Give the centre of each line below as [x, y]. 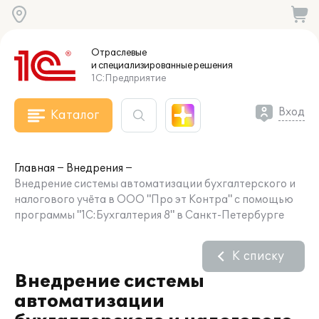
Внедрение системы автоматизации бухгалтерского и [155, 184]
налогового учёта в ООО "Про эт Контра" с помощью [154, 200]
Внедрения [95, 168]
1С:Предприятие [129, 78]
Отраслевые [119, 53]
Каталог [75, 115]
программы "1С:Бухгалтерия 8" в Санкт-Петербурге [149, 215]
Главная [35, 168]
